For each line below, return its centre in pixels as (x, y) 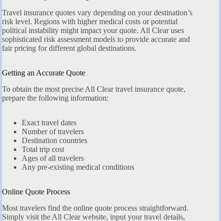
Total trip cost (43, 149)
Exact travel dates (49, 123)
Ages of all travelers (53, 158)
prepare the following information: (55, 98)
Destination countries (55, 141)
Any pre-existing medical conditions (78, 167)
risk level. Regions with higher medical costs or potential (90, 22)
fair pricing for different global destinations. (69, 48)
